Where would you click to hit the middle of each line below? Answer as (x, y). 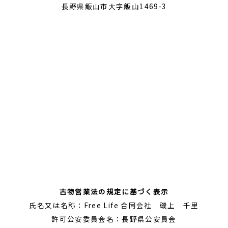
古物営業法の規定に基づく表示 (114, 191)
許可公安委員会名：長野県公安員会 (114, 219)
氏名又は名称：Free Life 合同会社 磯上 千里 (114, 205)
